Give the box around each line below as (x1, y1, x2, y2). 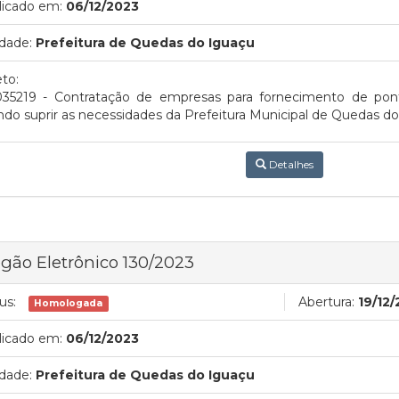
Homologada (34, 297, 103, 309)
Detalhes (265, 158, 313, 171)
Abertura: (298, 294, 354, 310)
